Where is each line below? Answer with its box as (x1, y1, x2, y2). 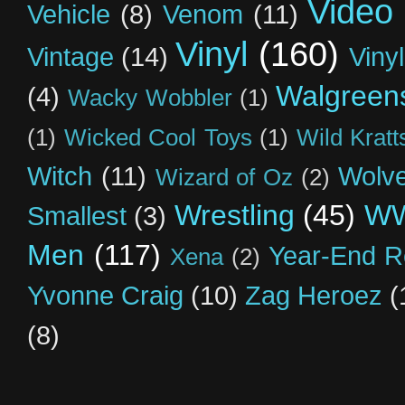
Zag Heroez (245, 280, 383, 310)
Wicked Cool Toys (63, 124, 252, 150)
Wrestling (174, 198, 295, 231)
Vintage (27, 42, 114, 71)
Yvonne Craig (27, 280, 184, 310)
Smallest (27, 201, 127, 231)
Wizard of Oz (155, 164, 294, 190)
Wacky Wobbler (68, 84, 232, 110)
